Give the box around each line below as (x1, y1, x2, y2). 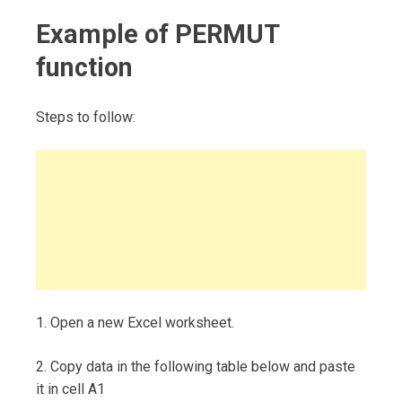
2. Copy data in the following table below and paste (36, 357, 355, 375)
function (36, 51, 133, 83)
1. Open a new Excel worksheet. (36, 313, 234, 331)
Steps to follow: (36, 108, 135, 126)
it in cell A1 (36, 380, 105, 398)
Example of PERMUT (36, 18, 279, 49)
